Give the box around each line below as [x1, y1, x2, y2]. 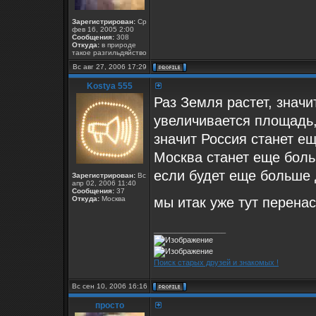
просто [95, 300, 124, 310]
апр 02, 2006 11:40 [72, 179, 136, 187]
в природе [99, 41, 136, 49]
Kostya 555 [86, 81, 133, 91]
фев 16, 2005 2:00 [72, 25, 134, 33]
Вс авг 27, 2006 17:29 [72, 63, 147, 71]
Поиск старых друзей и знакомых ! [154, 258, 279, 267]
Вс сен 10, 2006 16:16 [71, 282, 147, 290]
